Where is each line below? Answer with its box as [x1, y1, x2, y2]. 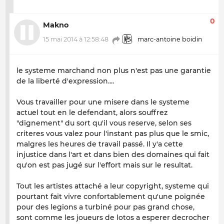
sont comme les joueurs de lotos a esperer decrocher [16, 212, 209, 222]
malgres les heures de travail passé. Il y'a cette [16, 139, 183, 148]
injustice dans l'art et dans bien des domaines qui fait [16, 149, 209, 159]
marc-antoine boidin [136, 35, 203, 43]
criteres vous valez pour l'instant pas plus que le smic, [16, 128, 209, 138]
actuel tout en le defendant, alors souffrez [16, 107, 167, 117]
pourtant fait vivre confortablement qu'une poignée [16, 191, 205, 201]
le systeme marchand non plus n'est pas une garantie [16, 65, 211, 75]
